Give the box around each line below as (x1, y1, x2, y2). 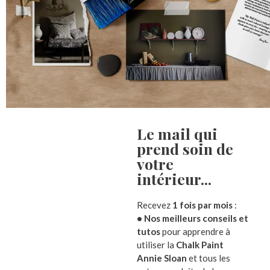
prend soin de (136, 139, 233, 159)
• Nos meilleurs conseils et (136, 213, 248, 224)
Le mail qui (136, 124, 218, 144)
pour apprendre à (160, 226, 230, 237)
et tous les (188, 253, 230, 264)
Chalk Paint (174, 239, 224, 251)
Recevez (136, 199, 172, 211)
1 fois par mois (172, 199, 233, 211)
